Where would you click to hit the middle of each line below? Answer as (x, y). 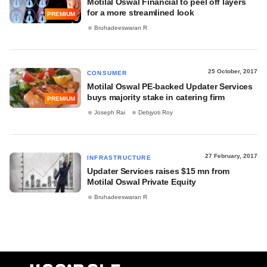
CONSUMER (107, 73)
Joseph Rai (110, 113)
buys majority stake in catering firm (156, 97)
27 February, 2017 (231, 156)
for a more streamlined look (141, 13)
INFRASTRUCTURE (119, 158)
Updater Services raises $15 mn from (159, 171)
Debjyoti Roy (156, 113)
